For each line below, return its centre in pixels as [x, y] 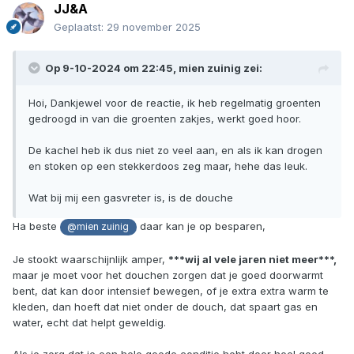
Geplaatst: [80, 27]
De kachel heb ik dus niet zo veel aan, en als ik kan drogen [175, 151]
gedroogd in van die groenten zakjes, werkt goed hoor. [165, 119]
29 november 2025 [154, 27]
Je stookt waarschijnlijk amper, [90, 259]
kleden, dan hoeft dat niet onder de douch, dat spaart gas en [165, 306]
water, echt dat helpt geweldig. [89, 322]
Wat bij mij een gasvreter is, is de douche [132, 198]
